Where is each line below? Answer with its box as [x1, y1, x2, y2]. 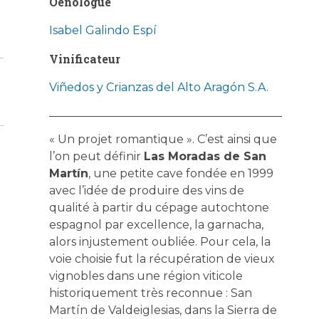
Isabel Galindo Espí [48, 23, 157, 37]
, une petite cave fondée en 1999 [88, 166, 273, 180]
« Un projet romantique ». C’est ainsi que [48, 132, 277, 146]
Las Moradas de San [143, 149, 266, 163]
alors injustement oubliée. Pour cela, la [48, 234, 271, 249]
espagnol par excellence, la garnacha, [48, 217, 263, 231]
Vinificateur [48, 51, 120, 66]
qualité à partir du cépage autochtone [48, 200, 269, 214]
